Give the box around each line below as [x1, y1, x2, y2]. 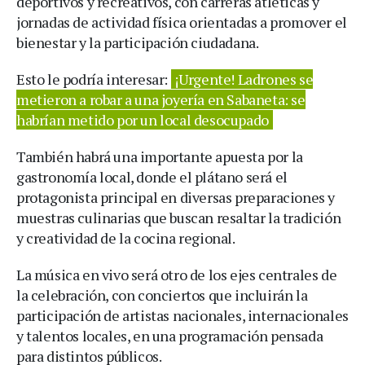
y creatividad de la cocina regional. [16, 227, 235, 248]
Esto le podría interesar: [16, 68, 171, 89]
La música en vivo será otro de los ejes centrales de [16, 264, 337, 284]
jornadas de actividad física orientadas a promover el [16, 11, 347, 32]
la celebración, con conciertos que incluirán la [16, 284, 308, 305]
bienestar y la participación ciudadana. [16, 32, 259, 52]
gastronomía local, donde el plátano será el [16, 166, 288, 187]
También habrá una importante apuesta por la [16, 146, 303, 166]
